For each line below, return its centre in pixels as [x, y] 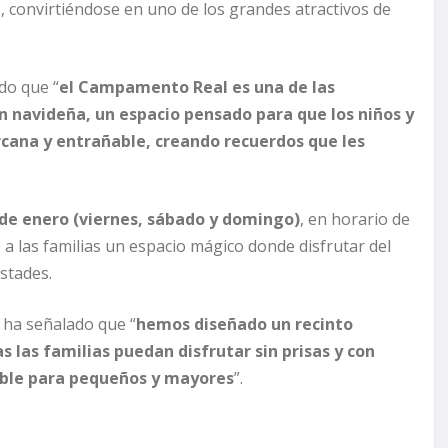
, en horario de [355, 219]
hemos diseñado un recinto [244, 324]
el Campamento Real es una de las [197, 87]
